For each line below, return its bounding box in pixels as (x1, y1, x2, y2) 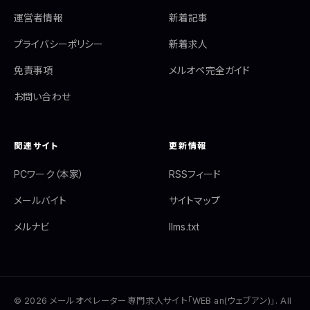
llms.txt (169, 221, 200, 233)
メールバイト (14, 194, 66, 207)
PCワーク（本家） (14, 168, 84, 181)
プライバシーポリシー (14, 38, 104, 51)
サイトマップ (169, 194, 220, 207)
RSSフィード (169, 168, 221, 181)
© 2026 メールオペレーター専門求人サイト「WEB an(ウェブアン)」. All (14, 295, 291, 307)
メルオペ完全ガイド (169, 64, 250, 77)
